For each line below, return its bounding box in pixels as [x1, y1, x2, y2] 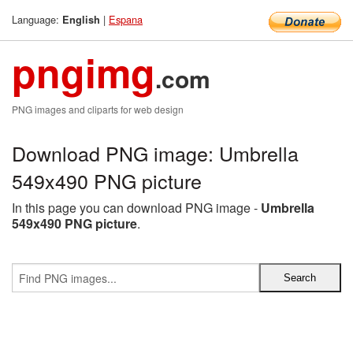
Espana [109, 12, 143, 27]
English [62, 13, 100, 27]
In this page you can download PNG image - [12, 199, 261, 217]
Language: [12, 12, 62, 27]
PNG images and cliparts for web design [12, 102, 184, 116]
